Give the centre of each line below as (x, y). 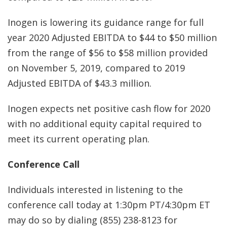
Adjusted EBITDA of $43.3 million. (80, 83)
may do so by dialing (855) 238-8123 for (92, 220)
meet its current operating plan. (79, 139)
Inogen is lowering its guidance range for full (106, 22)
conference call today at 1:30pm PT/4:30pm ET (109, 205)
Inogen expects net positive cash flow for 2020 (109, 108)
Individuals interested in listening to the (95, 190)
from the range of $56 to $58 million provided (108, 53)
